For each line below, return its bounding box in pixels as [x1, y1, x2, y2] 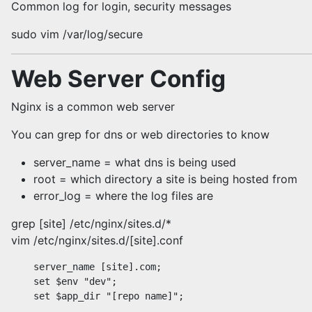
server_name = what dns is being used [33, 155, 236, 169]
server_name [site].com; [11, 261, 162, 272]
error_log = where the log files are [33, 189, 213, 203]
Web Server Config [11, 65, 226, 93]
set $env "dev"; [11, 276, 117, 287]
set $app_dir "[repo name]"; [11, 290, 184, 302]
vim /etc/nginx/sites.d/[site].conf [11, 233, 183, 247]
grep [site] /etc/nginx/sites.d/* [11, 217, 171, 231]
